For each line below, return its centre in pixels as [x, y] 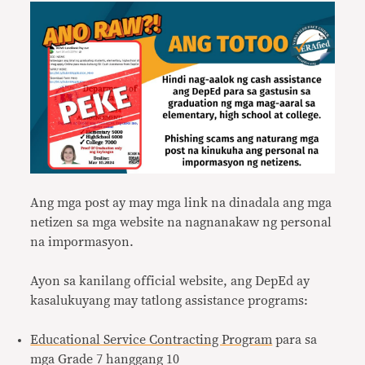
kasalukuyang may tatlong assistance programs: [171, 300]
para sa [295, 339]
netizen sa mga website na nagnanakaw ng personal [181, 222]
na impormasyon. [84, 242]
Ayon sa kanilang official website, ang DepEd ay [170, 281]
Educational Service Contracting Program [152, 339]
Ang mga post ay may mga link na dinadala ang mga [181, 202]
